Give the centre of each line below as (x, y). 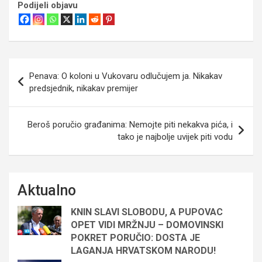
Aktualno (47, 190)
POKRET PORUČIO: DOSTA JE (135, 237)
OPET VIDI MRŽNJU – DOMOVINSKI (147, 225)
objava (30, 85)
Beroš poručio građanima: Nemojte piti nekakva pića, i (130, 124)
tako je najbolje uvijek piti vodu (175, 137)
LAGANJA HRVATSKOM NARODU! (143, 250)
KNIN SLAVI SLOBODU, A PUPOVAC (147, 212)
